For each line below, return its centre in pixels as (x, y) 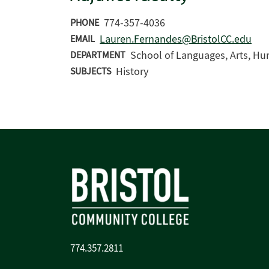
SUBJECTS (91, 71)
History (132, 72)
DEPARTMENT (98, 55)
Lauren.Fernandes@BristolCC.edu (176, 39)
